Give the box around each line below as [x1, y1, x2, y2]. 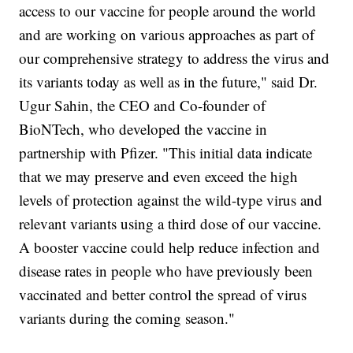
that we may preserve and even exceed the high [19, 166, 299, 187]
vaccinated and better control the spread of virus [19, 284, 307, 305]
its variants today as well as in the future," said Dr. [19, 72, 318, 92]
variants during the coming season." [19, 308, 236, 329]
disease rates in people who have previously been [19, 261, 314, 281]
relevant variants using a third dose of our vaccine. [19, 214, 322, 234]
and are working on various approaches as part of [19, 24, 315, 45]
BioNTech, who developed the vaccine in [19, 119, 268, 139]
